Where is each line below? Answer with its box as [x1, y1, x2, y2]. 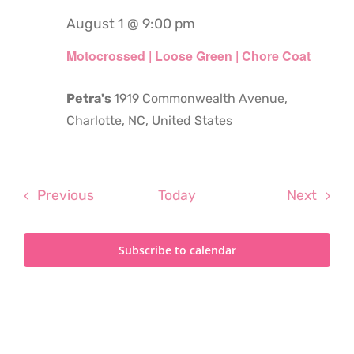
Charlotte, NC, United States [66, 112, 232, 128]
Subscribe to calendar [118, 242, 236, 258]
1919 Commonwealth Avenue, [114, 90, 288, 106]
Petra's [66, 90, 114, 106]
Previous [36, 186, 94, 203]
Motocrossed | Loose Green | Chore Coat [66, 46, 311, 65]
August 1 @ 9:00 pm [66, 15, 195, 32]
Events [92, 186, 139, 202]
